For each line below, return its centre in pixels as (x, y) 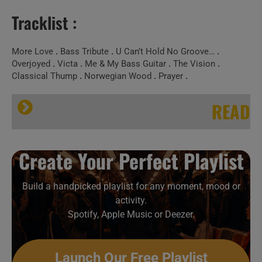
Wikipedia (58, 139)
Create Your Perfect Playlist (131, 161)
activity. (131, 200)
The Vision (194, 64)
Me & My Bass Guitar (125, 64)
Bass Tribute (85, 51)
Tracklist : (44, 23)
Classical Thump (46, 76)
